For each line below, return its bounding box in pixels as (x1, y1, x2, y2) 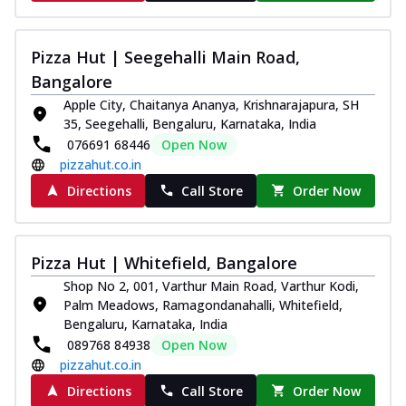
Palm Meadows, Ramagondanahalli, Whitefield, (63, 295, 343, 314)
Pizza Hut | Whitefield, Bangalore (31, 251, 297, 274)
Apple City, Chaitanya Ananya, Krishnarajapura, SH (63, 95, 359, 113)
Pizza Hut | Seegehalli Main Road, (31, 45, 300, 68)
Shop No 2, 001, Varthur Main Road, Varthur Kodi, (63, 276, 359, 295)
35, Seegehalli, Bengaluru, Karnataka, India (63, 114, 316, 132)
